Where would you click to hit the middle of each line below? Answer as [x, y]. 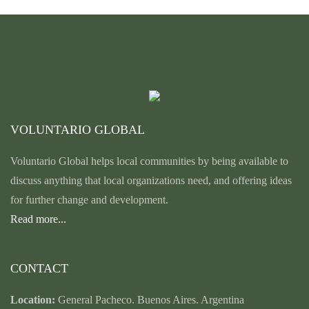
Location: [33, 300]
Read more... [38, 219]
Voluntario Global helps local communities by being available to [149, 161]
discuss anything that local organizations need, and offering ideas [151, 181]
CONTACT [39, 269]
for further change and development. [89, 200]
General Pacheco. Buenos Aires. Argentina [150, 300]
